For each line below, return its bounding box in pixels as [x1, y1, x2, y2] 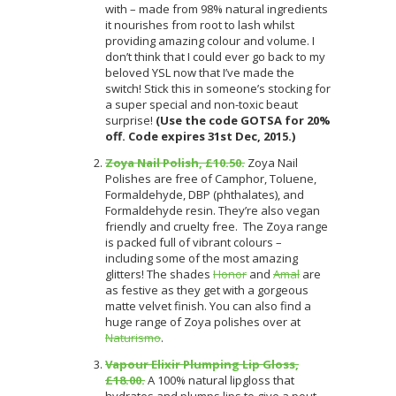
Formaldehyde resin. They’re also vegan [105, 202, 320, 218]
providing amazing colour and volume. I [105, 32, 315, 49]
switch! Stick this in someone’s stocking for [105, 80, 331, 96]
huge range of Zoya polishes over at [105, 313, 301, 330]
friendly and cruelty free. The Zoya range [105, 217, 328, 234]
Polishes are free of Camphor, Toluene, [105, 170, 316, 187]
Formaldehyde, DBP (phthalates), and [105, 186, 304, 202]
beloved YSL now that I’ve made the [105, 64, 294, 80]
